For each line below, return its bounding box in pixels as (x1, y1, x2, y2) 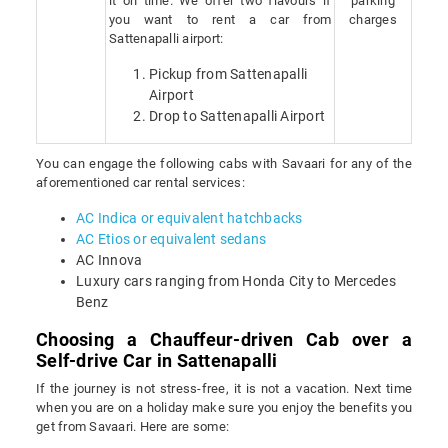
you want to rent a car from (109, 12, 331, 28)
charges (349, 12, 397, 28)
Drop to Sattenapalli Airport (149, 108, 325, 125)
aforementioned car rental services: (36, 175, 245, 191)
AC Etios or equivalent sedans (76, 231, 267, 248)
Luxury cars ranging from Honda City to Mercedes (76, 273, 396, 290)
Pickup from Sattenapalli (149, 66, 307, 83)
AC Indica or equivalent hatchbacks (76, 210, 303, 227)
